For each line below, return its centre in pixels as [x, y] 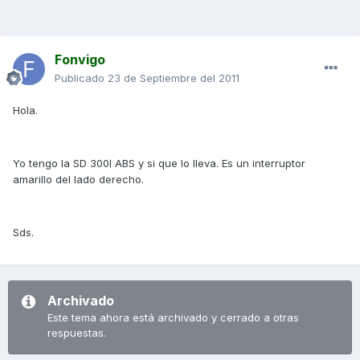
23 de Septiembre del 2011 [174, 78]
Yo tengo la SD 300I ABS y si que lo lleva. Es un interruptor [159, 164]
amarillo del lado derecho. [78, 180]
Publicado [81, 78]
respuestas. [77, 333]
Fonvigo [80, 60]
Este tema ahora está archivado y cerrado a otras [173, 318]
